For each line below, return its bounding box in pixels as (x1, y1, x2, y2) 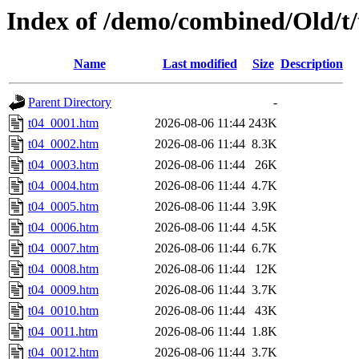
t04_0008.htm (28, 262, 99, 276)
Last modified (162, 57, 237, 71)
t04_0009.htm (28, 283, 99, 297)
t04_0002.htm (28, 137, 99, 151)
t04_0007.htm (28, 241, 99, 256)
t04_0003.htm (28, 158, 99, 172)
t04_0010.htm (28, 304, 99, 318)
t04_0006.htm (28, 220, 99, 235)
